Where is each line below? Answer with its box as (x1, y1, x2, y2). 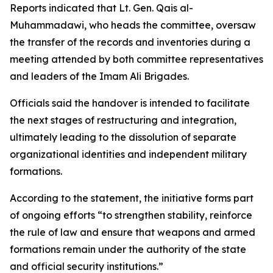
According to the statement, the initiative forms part (10, 192, 253, 204)
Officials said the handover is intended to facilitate (10, 97, 250, 109)
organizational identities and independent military (10, 148, 247, 160)
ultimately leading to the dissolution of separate (10, 131, 236, 143)
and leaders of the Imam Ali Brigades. (10, 70, 189, 82)
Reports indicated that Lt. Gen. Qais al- (10, 2, 193, 14)
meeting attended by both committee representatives (10, 53, 263, 65)
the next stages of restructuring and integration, (10, 114, 236, 126)
